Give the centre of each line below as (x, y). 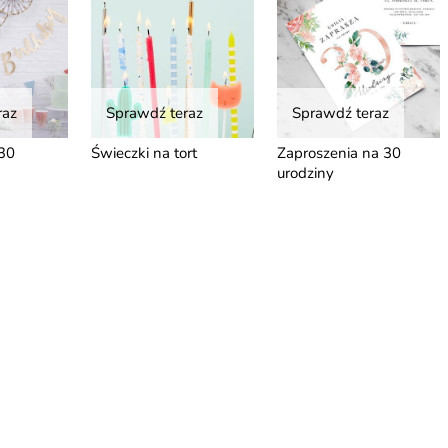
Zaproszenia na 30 (338, 152)
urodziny (305, 172)
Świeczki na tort (143, 152)
